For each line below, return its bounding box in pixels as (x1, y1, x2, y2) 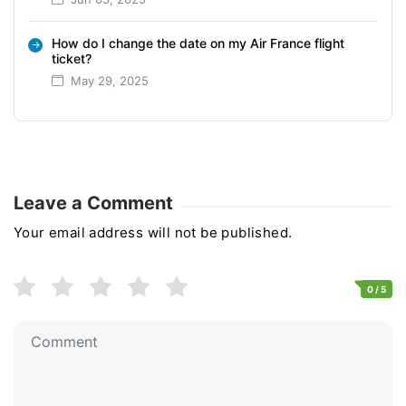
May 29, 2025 (71, 72, 149, 88)
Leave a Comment (14, 191, 173, 214)
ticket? (52, 50, 92, 66)
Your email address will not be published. (14, 223, 293, 241)
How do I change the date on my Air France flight (52, 34, 344, 51)
